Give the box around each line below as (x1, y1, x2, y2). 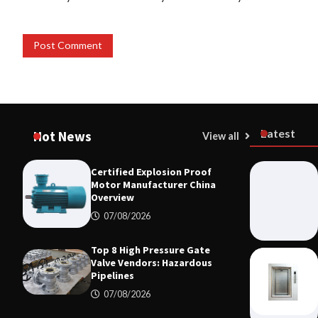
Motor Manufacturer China (91, 177, 216, 191)
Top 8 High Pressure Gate (91, 243, 210, 256)
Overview (91, 190, 134, 204)
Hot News (33, 127, 92, 145)
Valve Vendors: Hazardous (91, 256, 212, 269)
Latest (261, 126, 295, 140)
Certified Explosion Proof (91, 165, 212, 178)
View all (202, 129, 241, 142)
